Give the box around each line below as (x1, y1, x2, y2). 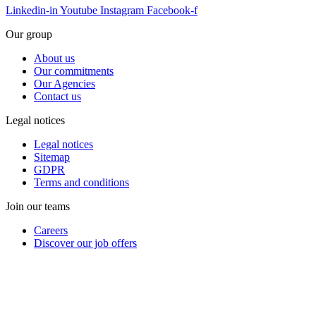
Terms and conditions (34, 176, 129, 188)
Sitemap (34, 150, 70, 163)
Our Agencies (34, 77, 95, 90)
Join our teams (6, 200, 70, 212)
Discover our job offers (34, 236, 137, 249)
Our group (6, 28, 52, 40)
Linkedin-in (6, 4, 58, 16)
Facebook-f (147, 4, 197, 16)
